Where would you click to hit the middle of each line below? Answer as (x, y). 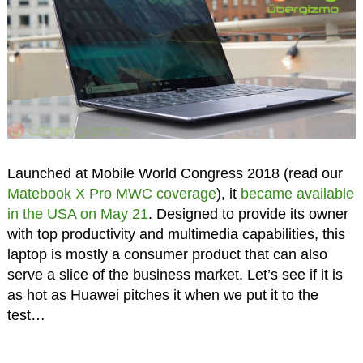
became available (297, 194)
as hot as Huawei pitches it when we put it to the (162, 295)
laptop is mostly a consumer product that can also (167, 255)
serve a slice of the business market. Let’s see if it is (175, 275)
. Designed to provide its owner (248, 214)
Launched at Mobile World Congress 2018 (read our (175, 174)
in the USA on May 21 (77, 214)
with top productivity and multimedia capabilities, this (176, 235)
